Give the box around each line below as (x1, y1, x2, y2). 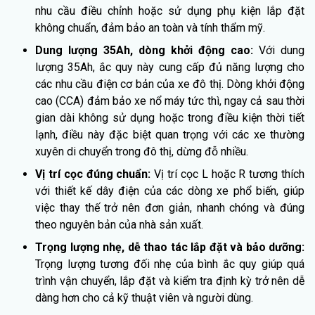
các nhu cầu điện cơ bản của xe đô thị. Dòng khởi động (35, 77, 304, 91)
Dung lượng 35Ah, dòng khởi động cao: (35, 44, 259, 58)
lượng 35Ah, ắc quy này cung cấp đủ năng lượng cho (35, 60, 304, 75)
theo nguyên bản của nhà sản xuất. (35, 218, 203, 232)
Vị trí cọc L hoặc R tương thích (150, 167, 305, 181)
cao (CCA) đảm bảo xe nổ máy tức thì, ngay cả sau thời (35, 94, 304, 108)
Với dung (259, 44, 304, 58)
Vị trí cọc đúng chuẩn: (35, 167, 151, 181)
